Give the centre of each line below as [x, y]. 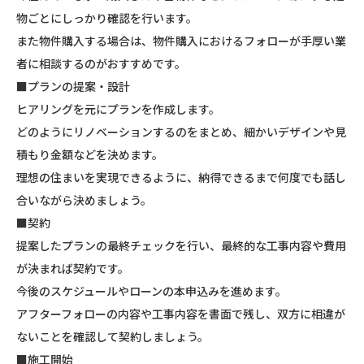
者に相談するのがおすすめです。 [101, 63]
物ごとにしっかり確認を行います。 [107, 17]
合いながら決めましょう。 [84, 199]
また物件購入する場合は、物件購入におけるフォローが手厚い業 [181, 40]
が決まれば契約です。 [73, 268]
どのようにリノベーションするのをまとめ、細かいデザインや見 [181, 131]
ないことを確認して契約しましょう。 [113, 336]
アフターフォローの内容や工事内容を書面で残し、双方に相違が [181, 313]
